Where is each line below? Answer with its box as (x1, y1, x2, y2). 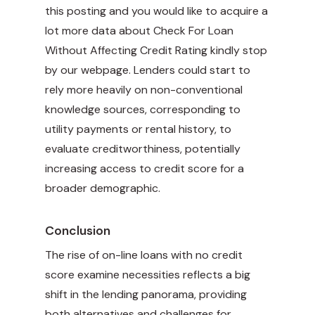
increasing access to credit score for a (45, 161, 244, 176)
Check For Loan (153, 23, 233, 39)
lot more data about (45, 23, 153, 39)
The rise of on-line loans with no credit (45, 247, 243, 263)
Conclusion (45, 223, 110, 239)
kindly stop (207, 43, 267, 58)
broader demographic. (45, 181, 160, 196)
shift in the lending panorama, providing (45, 287, 247, 302)
